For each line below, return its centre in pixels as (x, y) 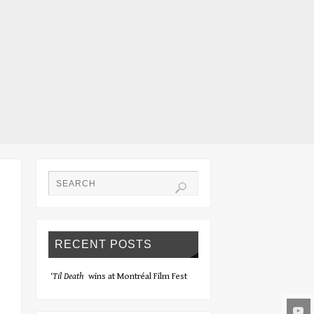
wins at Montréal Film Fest (135, 276)
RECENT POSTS (104, 244)
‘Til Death (67, 276)
